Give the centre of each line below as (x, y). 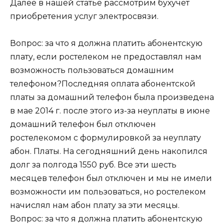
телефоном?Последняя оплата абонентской (103, 84)
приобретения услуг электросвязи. (84, 16)
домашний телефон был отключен (83, 124)
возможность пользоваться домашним (92, 70)
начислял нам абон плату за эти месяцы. (95, 205)
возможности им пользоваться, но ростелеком (108, 192)
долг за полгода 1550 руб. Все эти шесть (93, 165)
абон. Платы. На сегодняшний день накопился (109, 151)
